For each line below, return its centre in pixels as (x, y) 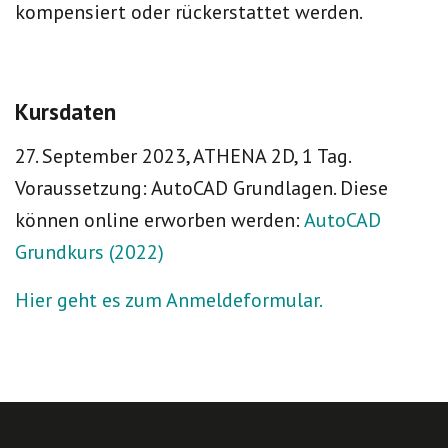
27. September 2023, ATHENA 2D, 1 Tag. (183, 156)
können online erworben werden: (159, 220)
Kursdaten (65, 111)
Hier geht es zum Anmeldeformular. (169, 300)
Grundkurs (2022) (89, 252)
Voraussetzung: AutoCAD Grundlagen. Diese (201, 188)
